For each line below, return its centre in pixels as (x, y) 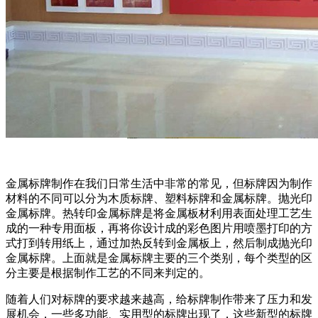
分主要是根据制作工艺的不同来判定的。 (108, 273)
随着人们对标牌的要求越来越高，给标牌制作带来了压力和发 (159, 300)
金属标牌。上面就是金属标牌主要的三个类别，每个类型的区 (159, 258)
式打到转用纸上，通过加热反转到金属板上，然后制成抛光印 (159, 243)
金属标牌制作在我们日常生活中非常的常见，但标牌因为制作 (159, 184)
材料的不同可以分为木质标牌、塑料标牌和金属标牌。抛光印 (159, 199)
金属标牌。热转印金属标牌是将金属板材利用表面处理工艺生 (159, 214)
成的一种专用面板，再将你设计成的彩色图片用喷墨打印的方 (159, 229)
